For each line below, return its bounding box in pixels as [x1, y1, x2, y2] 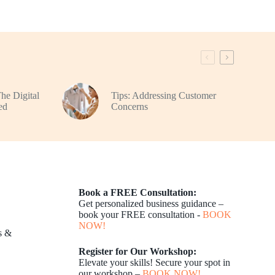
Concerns [110, 101, 148, 112]
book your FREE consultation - [79, 209, 203, 220]
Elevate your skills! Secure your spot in [79, 257, 231, 268]
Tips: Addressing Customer [110, 90, 216, 101]
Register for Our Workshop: [79, 246, 197, 257]
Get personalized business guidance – [79, 198, 224, 209]
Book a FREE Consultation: [79, 187, 197, 198]
